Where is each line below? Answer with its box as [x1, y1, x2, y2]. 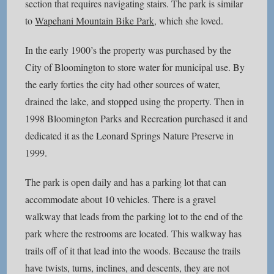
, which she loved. [154, 14, 224, 27]
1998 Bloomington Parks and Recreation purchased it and [25, 112, 248, 125]
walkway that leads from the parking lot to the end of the [25, 210, 243, 223]
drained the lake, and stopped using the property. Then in [25, 95, 245, 108]
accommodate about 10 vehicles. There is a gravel [25, 193, 217, 206]
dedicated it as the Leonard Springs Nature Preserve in [25, 129, 234, 142]
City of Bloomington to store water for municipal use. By [25, 61, 245, 73]
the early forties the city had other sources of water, [25, 78, 221, 91]
